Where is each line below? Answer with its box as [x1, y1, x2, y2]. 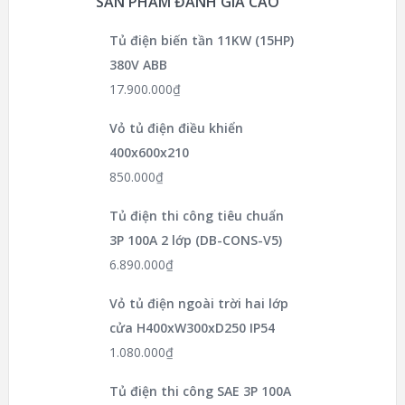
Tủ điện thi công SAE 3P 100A [109, 382, 291, 400]
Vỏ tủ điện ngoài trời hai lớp [109, 295, 288, 313]
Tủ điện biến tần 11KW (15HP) [109, 32, 294, 50]
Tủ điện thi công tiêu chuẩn [109, 207, 284, 225]
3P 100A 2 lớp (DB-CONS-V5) [109, 231, 282, 250]
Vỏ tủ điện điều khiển [109, 119, 243, 137]
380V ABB [109, 56, 167, 74]
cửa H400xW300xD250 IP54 [109, 319, 275, 337]
